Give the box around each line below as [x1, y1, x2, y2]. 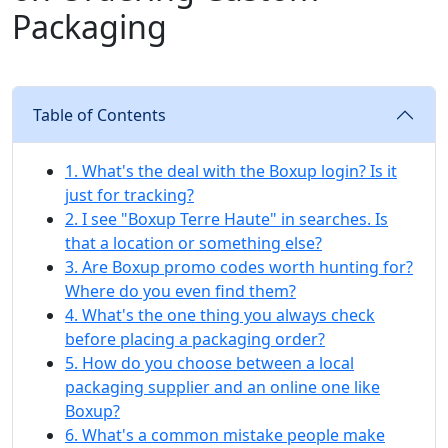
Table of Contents [33, 103, 166, 126]
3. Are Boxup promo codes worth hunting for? [65, 255, 413, 278]
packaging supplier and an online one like [65, 375, 380, 398]
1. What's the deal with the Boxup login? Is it [65, 159, 397, 182]
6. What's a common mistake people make [65, 423, 385, 446]
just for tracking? [65, 183, 194, 206]
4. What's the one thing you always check [65, 303, 375, 326]
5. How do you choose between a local [65, 351, 354, 374]
